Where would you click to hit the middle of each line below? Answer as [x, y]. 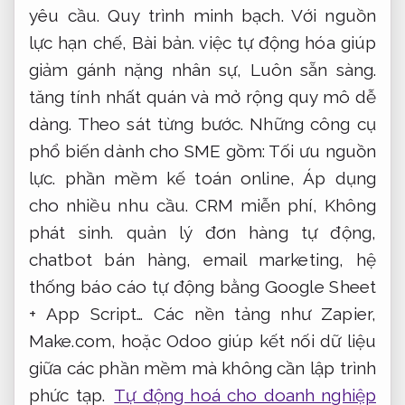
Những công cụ [310, 124]
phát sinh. [71, 233]
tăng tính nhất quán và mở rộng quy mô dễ [202, 97]
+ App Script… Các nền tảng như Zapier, [202, 314]
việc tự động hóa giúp [285, 43]
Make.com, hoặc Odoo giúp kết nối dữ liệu [202, 341]
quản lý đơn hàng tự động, [245, 233]
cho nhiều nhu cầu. [109, 206]
